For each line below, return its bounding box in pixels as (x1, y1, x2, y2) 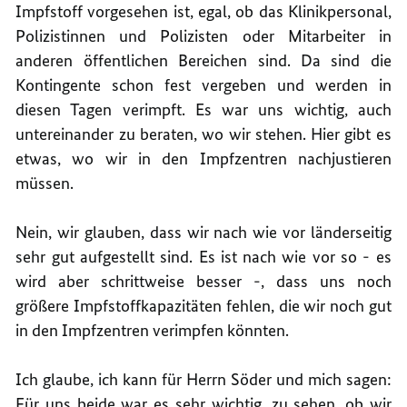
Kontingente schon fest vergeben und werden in (15, 74, 392, 95)
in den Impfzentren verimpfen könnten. (15, 319, 290, 341)
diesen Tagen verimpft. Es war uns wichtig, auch (15, 98, 392, 120)
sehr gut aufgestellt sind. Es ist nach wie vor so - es (15, 245, 392, 267)
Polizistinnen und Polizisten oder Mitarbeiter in (15, 25, 392, 46)
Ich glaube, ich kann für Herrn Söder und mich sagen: (15, 368, 392, 390)
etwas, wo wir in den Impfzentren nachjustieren (15, 147, 392, 169)
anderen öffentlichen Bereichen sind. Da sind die (15, 49, 392, 71)
